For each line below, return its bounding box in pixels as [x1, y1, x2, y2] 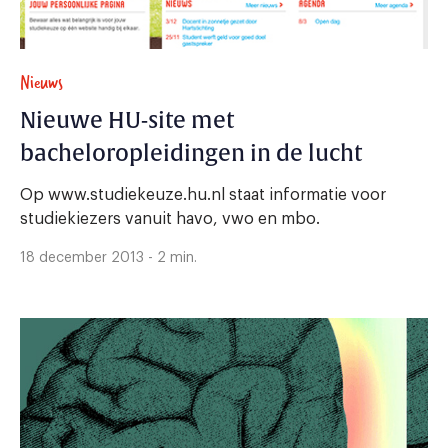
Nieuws [20, 67, 63, 97]
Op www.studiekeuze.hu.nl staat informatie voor [20, 186, 386, 203]
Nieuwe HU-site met [20, 106, 234, 135]
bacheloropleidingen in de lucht [20, 139, 362, 168]
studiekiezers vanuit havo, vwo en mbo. [20, 210, 320, 227]
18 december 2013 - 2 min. [20, 250, 197, 265]
